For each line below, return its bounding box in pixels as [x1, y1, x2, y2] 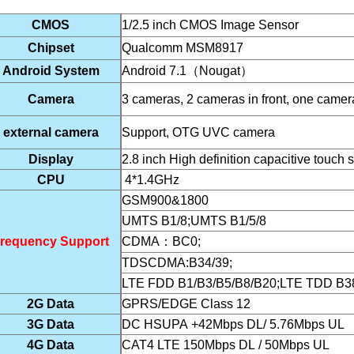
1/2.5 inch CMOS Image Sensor [122, 18, 299, 32]
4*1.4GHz [122, 173, 179, 186]
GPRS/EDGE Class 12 [122, 297, 250, 311]
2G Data [27, 297, 74, 311]
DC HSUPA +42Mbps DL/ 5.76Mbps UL [122, 318, 345, 331]
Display [28, 153, 73, 166]
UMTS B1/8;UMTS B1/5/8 [122, 214, 266, 228]
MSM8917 [183, 41, 247, 55]
